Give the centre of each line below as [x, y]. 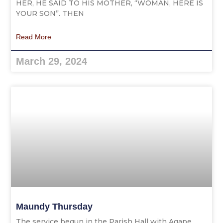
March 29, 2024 [52, 61]
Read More [34, 37]
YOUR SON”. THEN [50, 14]
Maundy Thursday [55, 206]
